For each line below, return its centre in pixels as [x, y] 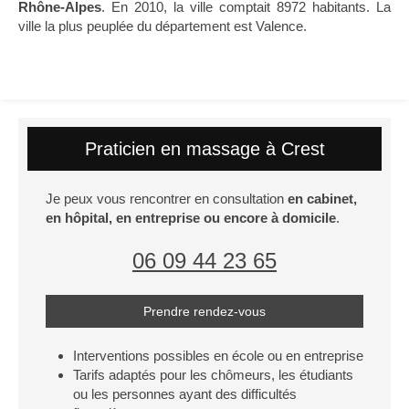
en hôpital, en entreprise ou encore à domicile [191, 218]
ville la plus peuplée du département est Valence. [163, 26]
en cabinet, [322, 199]
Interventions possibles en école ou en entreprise [218, 356]
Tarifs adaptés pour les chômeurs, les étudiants [213, 375]
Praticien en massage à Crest [204, 149]
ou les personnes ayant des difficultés [185, 394]
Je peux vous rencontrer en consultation [167, 199]
